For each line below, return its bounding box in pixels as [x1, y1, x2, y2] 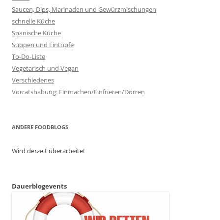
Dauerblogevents [12, 181, 67, 191]
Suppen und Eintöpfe [12, 40, 74, 49]
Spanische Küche [12, 28, 61, 37]
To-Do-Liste [12, 52, 45, 61]
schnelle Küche [12, 16, 55, 26]
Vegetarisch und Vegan [12, 63, 79, 73]
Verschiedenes [12, 75, 54, 84]
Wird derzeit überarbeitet [12, 146, 85, 155]
